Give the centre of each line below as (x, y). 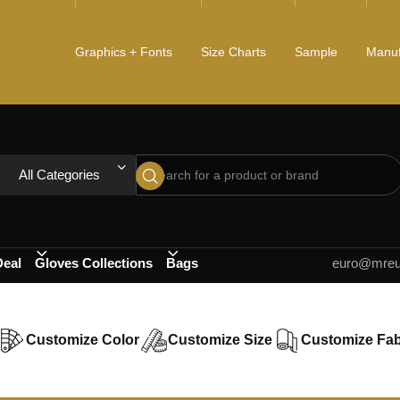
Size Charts (233, 52)
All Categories (59, 175)
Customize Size (220, 340)
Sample (316, 52)
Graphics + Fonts (124, 52)
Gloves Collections (94, 263)
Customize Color (83, 340)
